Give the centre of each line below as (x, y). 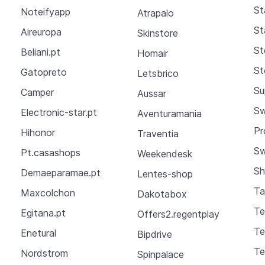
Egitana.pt (43, 213)
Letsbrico (158, 73)
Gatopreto (43, 72)
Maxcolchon (48, 193)
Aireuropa (41, 32)
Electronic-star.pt (59, 113)
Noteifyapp (45, 12)
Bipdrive (154, 234)
